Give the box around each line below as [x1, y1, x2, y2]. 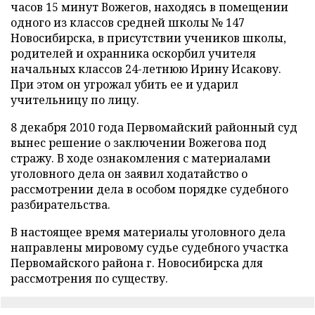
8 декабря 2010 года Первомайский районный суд [11, 120, 297, 135]
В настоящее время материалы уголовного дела [11, 224, 285, 240]
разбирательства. [11, 197, 110, 212]
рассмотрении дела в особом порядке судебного [11, 181, 288, 197]
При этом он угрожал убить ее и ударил [11, 77, 238, 92]
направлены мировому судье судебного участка [11, 240, 288, 255]
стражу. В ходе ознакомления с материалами [11, 150, 271, 166]
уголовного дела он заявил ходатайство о [11, 166, 247, 181]
